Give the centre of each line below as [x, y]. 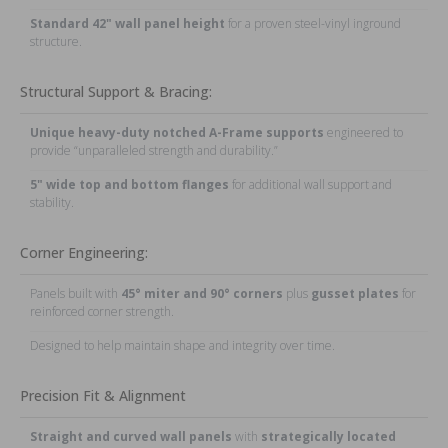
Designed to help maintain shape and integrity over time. [182, 345]
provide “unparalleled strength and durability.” [154, 150]
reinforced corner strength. [102, 311]
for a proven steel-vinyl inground [313, 23]
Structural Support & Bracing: [116, 91]
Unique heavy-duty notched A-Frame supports [177, 132]
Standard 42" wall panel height [127, 23]
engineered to [363, 132]
